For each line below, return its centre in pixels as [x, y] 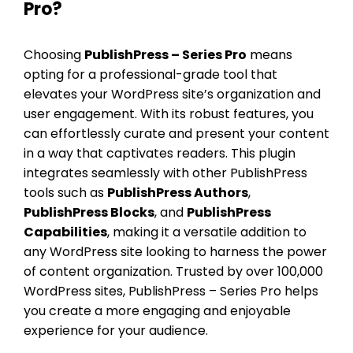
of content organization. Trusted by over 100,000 [173, 271]
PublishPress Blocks [89, 212]
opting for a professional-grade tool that [150, 74]
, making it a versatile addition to [207, 232]
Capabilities [65, 232]
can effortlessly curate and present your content [176, 133]
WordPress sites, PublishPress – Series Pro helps [171, 291]
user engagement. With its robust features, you [169, 113]
